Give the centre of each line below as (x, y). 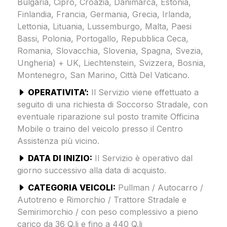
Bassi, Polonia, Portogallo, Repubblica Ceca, (103, 38)
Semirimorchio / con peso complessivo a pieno (107, 212)
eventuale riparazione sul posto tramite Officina (108, 116)
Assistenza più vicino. (58, 141)
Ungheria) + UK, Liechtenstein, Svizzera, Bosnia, (111, 63)
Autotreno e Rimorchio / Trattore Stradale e (102, 199)
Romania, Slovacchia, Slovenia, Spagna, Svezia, (110, 50)
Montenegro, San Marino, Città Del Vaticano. (103, 75)
